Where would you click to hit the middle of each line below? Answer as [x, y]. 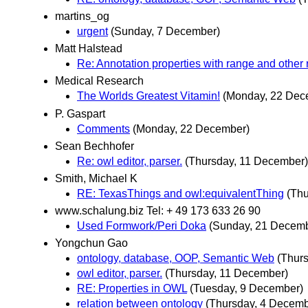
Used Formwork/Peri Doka [142, 226]
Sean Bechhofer [95, 146]
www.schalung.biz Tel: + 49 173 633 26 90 [158, 211]
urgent [92, 32]
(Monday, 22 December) [191, 129]
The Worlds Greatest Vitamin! [148, 96]
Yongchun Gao [91, 243]
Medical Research [99, 81]
